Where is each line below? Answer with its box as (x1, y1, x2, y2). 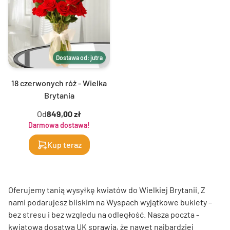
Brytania (44, 90, 74, 100)
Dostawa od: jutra (56, 53, 103, 61)
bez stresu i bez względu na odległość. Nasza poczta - (8, 209, 199, 219)
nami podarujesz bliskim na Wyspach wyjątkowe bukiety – (8, 197, 212, 207)
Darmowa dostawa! (28, 120, 90, 129)
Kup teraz (47, 139, 82, 149)
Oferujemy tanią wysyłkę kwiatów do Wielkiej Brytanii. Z (8, 184, 205, 195)
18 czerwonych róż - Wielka (11, 78, 107, 88)
